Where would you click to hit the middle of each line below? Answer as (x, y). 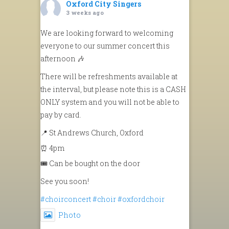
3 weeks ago (85, 12)
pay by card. (61, 114)
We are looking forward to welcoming (107, 33)
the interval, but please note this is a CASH (113, 89)
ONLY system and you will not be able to (110, 102)
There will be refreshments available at (109, 76)
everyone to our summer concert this (105, 45)
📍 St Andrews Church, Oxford (92, 132)
